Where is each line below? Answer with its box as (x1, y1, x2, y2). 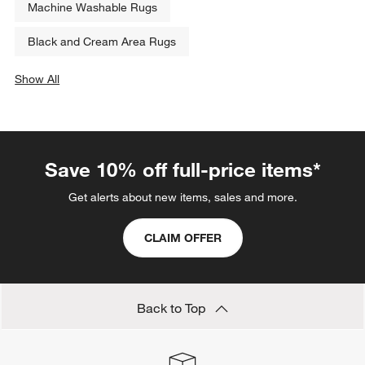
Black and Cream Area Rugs (28, 34, 177, 50)
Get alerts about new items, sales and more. (68, 190, 297, 205)
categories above (37, 88, 127, 103)
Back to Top (137, 300, 209, 317)
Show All (15, 72, 60, 87)
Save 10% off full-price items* (44, 157, 321, 182)
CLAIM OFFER (143, 231, 222, 246)
